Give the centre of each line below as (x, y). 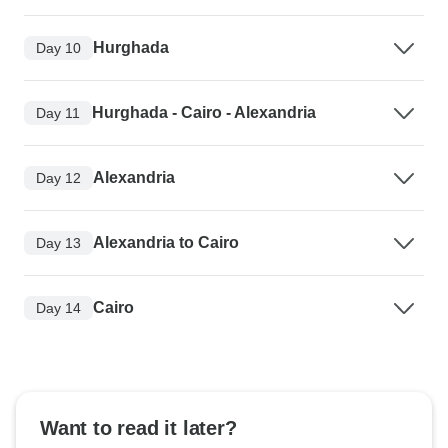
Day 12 (58, 177)
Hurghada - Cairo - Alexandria (204, 113)
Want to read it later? (138, 428)
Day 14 (58, 307)
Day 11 (58, 112)
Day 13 (58, 242)
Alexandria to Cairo (166, 243)
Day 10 (58, 47)
